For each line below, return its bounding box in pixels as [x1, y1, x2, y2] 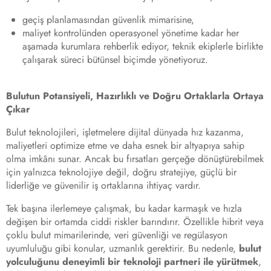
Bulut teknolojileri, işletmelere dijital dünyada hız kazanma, [6, 125, 244, 140]
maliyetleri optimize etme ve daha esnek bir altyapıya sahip [6, 139, 244, 153]
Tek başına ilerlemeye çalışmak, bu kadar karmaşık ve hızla [6, 201, 242, 216]
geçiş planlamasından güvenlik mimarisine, [22, 13, 195, 27]
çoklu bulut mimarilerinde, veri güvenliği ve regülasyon [6, 228, 227, 243]
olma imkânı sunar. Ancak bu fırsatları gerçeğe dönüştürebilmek [6, 152, 264, 166]
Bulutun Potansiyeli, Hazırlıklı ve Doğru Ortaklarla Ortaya [6, 89, 264, 103]
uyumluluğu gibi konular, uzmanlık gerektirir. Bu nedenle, [6, 241, 239, 256]
